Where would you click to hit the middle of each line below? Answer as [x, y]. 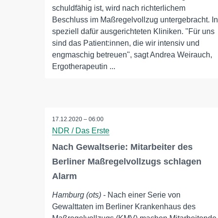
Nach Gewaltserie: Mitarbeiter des [122, 147]
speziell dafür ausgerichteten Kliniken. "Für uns [133, 31]
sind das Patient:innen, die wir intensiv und [126, 43]
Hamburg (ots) [77, 195]
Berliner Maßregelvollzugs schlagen [127, 162]
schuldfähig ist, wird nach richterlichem [119, 8]
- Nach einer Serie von [141, 195]
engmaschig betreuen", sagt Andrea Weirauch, [132, 55]
